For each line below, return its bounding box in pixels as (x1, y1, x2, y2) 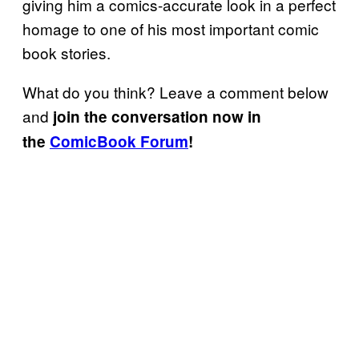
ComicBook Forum (50, 131, 188, 153)
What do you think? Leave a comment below (22, 81, 329, 103)
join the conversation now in (53, 106, 261, 128)
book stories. (22, 42, 111, 64)
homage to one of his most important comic (22, 18, 319, 40)
